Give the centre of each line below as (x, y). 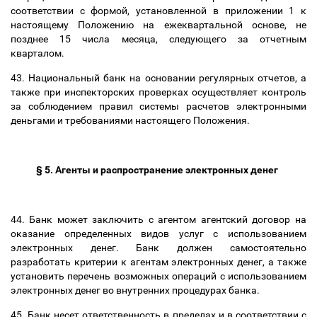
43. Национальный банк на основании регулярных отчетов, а (158, 78)
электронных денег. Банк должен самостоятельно (158, 248)
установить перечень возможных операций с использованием (158, 276)
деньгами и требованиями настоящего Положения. (132, 120)
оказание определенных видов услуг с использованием (158, 234)
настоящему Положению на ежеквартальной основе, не (158, 25)
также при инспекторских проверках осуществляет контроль (158, 92)
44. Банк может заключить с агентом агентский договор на (158, 219)
